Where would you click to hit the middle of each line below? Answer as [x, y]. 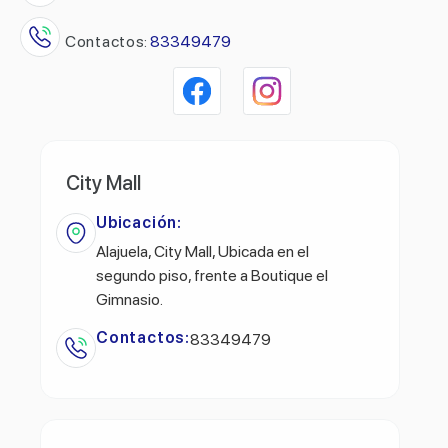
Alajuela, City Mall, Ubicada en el [202, 251]
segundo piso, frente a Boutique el [212, 275]
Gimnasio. [129, 299]
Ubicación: [139, 222]
